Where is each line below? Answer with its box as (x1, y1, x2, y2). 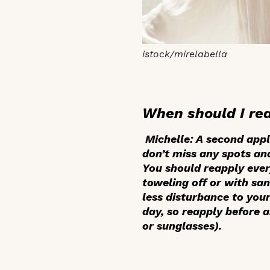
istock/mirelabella (142, 48, 227, 60)
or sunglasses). (142, 219, 222, 233)
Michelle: (145, 133, 193, 146)
